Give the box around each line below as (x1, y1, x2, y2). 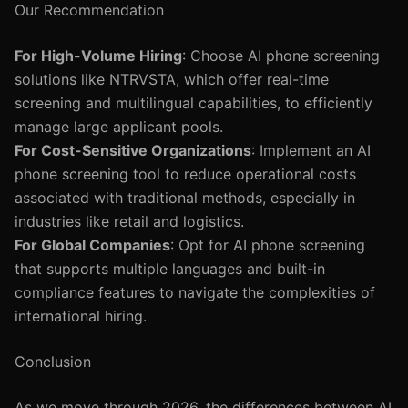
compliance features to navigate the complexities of (15, 283, 375, 301)
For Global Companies (15, 236, 170, 254)
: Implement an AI (251, 141, 371, 159)
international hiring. (15, 307, 147, 325)
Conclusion (15, 352, 91, 371)
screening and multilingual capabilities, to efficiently (15, 94, 372, 112)
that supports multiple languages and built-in (15, 260, 325, 278)
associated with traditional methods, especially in (15, 189, 355, 207)
